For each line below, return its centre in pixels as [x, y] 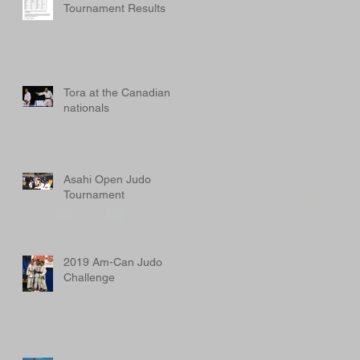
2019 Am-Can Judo [113, 262]
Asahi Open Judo [107, 179]
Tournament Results [115, 8]
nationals [86, 108]
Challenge [89, 277]
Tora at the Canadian [117, 92]
